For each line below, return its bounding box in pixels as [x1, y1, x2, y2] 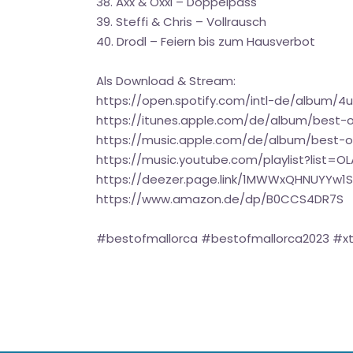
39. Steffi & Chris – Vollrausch [96, 13, 266, 30]
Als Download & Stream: [96, 72, 236, 89]
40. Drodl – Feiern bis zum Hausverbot [96, 33, 315, 50]
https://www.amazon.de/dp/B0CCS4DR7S [96, 191, 344, 207]
